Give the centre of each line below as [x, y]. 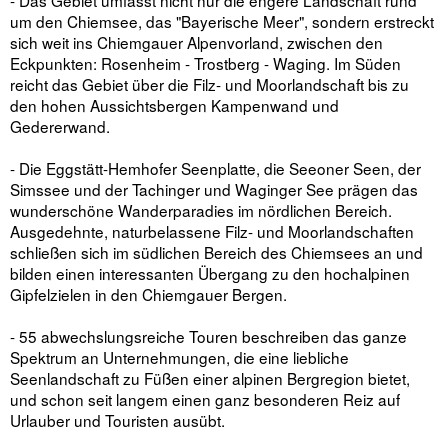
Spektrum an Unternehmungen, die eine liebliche [179, 357]
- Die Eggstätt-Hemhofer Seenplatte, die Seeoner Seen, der [215, 168]
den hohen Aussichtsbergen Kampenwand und [174, 105]
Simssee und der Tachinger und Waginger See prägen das [214, 189]
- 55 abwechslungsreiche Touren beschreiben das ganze [208, 336]
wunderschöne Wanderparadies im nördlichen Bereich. [201, 210]
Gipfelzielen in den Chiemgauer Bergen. [148, 294]
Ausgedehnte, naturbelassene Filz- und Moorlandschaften [212, 231]
